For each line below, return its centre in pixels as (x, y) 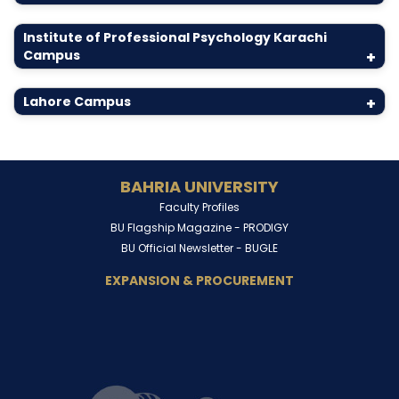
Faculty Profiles (199, 207)
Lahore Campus (77, 102)
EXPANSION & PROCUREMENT (199, 281)
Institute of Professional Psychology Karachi (175, 37)
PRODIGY (266, 228)
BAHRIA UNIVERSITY (199, 187)
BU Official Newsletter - (183, 248)
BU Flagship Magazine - (177, 228)
